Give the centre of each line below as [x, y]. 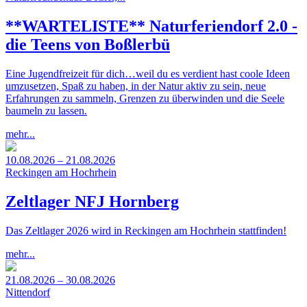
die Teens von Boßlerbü [88, 44]
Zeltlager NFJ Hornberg [92, 201]
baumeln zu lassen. [46, 110]
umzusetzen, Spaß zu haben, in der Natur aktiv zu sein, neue [136, 86]
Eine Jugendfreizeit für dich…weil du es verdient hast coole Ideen [148, 73]
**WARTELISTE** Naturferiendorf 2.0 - [151, 26]
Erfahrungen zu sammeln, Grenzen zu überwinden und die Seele [145, 98]
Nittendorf [28, 292]
